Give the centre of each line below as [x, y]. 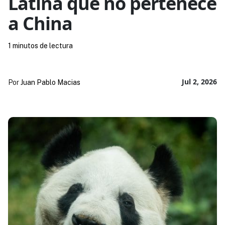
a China [40, 23]
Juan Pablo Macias [50, 82]
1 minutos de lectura [40, 45]
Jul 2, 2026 [200, 81]
